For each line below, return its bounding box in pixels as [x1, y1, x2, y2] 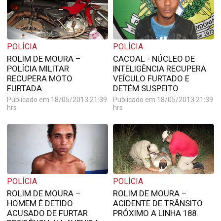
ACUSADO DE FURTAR [6, 208, 88, 219]
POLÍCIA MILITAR [6, 63, 69, 74]
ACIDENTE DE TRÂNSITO [112, 198, 203, 209]
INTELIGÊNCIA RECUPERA [112, 63, 206, 74]
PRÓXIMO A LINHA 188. [112, 208, 198, 219]
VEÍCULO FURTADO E [112, 73, 189, 83]
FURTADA [6, 83, 42, 93]
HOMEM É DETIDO [6, 198, 73, 209]
